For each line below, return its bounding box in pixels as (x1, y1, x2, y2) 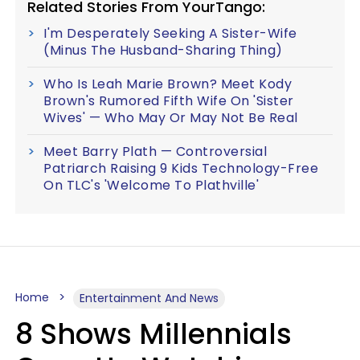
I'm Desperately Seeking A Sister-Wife (43, 24, 297, 43)
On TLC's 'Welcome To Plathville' (43, 176, 259, 194)
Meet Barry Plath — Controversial (43, 142, 267, 161)
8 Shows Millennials (15, 314, 292, 354)
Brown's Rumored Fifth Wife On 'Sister (43, 92, 294, 110)
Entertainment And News (80, 290, 219, 306)
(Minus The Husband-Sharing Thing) (43, 41, 283, 59)
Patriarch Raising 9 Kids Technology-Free (43, 159, 318, 178)
